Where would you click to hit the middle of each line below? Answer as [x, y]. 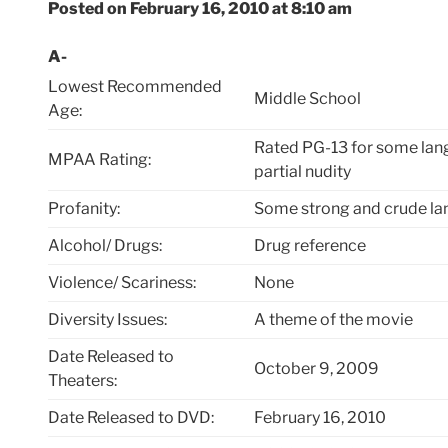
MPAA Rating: [99, 160]
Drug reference [310, 246]
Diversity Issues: [107, 320]
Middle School [308, 99]
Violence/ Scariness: [122, 283]
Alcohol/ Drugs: [105, 246]
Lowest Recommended [135, 87]
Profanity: [84, 209]
